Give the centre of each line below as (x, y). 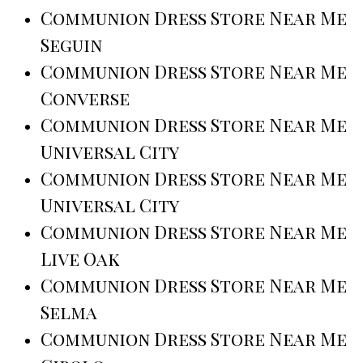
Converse (85, 98)
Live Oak (80, 259)
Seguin (71, 45)
